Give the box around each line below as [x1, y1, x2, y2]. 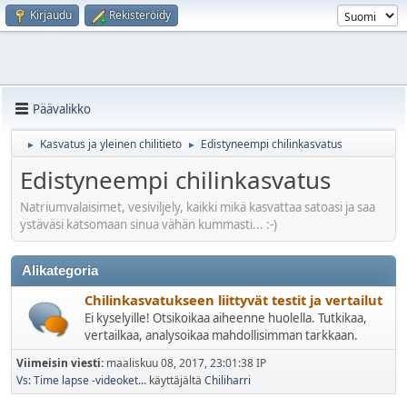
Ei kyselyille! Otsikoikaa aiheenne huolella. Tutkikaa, [84, 309, 367, 326]
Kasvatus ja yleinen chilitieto [40, 136, 182, 152]
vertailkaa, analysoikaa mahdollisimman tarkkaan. [84, 326, 358, 343]
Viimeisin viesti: [16, 354, 106, 371]
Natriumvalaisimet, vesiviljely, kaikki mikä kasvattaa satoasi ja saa [20, 198, 375, 215]
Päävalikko [33, 100, 91, 117]
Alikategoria [22, 263, 98, 278]
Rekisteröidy [109, 7, 171, 23]
